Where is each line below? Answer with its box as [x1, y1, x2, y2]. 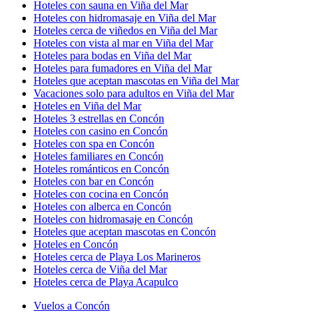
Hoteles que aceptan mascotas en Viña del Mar [34, 74, 239, 87]
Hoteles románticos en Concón [34, 162, 169, 175]
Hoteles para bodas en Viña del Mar [34, 49, 191, 61]
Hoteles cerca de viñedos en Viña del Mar [34, 24, 217, 36]
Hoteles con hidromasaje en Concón [34, 212, 193, 225]
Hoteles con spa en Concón [34, 137, 154, 150]
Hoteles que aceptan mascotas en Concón [34, 225, 216, 238]
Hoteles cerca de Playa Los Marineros [34, 250, 201, 263]
